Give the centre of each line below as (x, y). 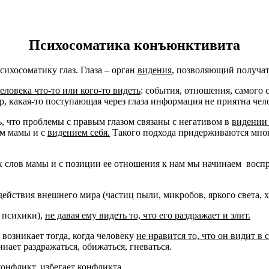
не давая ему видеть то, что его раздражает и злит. (148, 216)
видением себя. (79, 133)
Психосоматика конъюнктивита (134, 45)
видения (155, 70)
